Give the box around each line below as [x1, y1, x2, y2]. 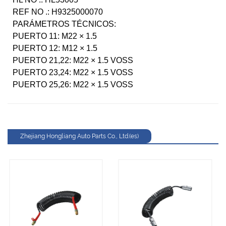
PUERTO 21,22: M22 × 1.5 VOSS [13, 56, 133, 65]
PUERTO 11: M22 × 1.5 [13, 32, 97, 41]
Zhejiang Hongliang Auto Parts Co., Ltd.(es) [20, 133, 139, 140]
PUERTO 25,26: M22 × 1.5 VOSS [13, 80, 133, 89]
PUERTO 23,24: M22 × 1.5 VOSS [13, 68, 133, 77]
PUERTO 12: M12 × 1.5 [13, 44, 97, 53]
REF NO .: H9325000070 [13, 8, 103, 17]
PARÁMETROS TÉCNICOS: [13, 20, 116, 29]
